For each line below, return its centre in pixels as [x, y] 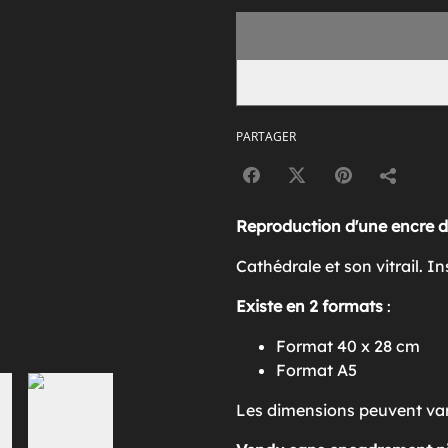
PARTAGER [266, 136]
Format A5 [316, 369]
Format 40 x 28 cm [348, 345]
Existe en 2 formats [311, 305]
